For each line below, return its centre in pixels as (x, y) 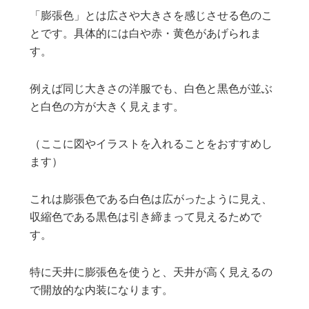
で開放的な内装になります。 (102, 291)
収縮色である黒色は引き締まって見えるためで (146, 218)
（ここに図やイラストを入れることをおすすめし (151, 144)
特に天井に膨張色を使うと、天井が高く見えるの (151, 273)
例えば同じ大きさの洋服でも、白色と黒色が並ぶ (151, 89)
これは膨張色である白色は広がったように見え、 (151, 200)
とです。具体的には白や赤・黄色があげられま (146, 34)
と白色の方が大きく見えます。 (107, 107)
